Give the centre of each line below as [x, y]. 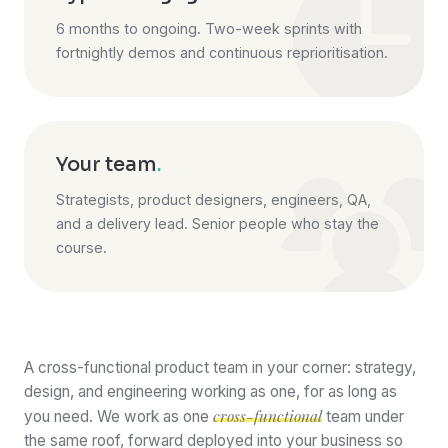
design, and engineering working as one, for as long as [210, 392]
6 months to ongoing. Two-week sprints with [209, 29]
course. [81, 248]
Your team [106, 165]
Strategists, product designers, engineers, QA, [213, 200]
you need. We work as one [118, 417]
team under [363, 417]
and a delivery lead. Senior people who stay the [217, 224]
